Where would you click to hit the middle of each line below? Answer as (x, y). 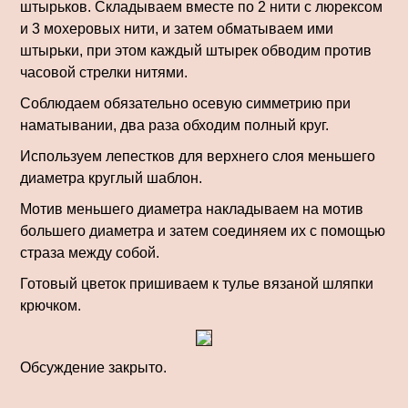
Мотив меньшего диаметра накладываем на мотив (192, 209)
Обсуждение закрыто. (93, 367)
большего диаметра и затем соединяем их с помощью (203, 231)
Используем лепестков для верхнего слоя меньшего (198, 156)
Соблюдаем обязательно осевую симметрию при (185, 103)
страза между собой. (90, 253)
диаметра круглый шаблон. (111, 178)
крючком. (51, 306)
